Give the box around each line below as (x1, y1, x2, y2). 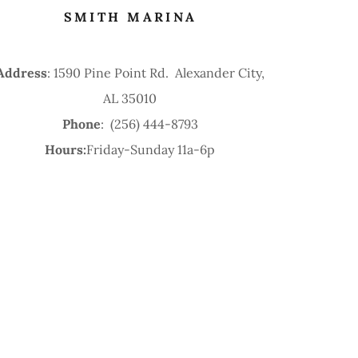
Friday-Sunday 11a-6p (86, 141, 216, 157)
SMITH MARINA (63, 8, 197, 25)
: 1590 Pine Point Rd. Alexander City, (46, 64, 265, 81)
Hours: (45, 141, 87, 157)
